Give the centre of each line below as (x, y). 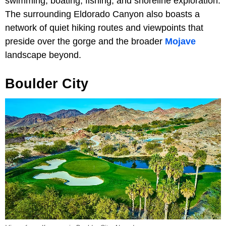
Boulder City (47, 83)
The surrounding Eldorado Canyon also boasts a (102, 14)
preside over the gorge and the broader (85, 41)
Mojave (180, 41)
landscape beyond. (43, 55)
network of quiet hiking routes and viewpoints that (104, 27)
